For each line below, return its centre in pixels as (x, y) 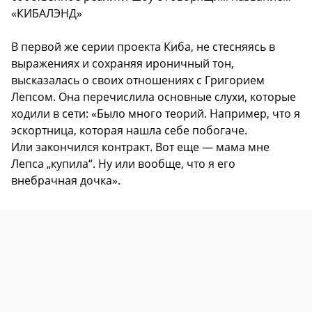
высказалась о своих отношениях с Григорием (138, 80)
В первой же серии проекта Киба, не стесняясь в (143, 47)
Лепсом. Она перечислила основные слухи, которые (154, 97)
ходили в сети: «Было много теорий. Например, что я (156, 114)
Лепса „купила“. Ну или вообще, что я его (123, 164)
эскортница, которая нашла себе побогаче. (129, 131)
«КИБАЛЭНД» (47, 14)
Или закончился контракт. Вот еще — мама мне (140, 147)
